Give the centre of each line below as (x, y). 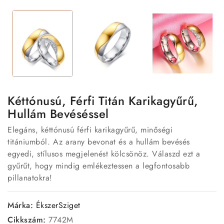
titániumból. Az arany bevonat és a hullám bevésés (99, 141)
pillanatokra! (30, 177)
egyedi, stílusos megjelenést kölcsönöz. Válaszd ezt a (104, 153)
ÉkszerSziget (58, 205)
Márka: (20, 205)
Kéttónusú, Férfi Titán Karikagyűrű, (103, 100)
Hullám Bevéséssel (58, 113)
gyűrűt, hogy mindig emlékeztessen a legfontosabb (98, 165)
